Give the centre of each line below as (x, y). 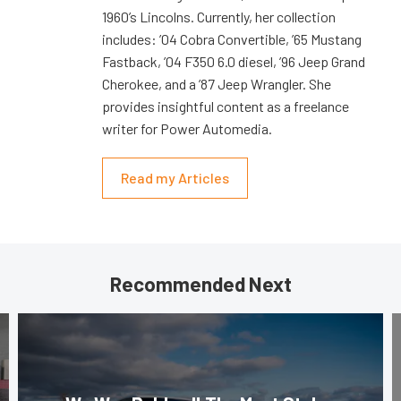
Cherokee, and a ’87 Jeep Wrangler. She (217, 84)
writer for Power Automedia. (187, 129)
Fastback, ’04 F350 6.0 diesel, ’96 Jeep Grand (234, 62)
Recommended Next (200, 284)
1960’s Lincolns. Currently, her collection (219, 17)
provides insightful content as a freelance (226, 107)
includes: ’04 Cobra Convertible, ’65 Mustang (232, 39)
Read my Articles (175, 178)
